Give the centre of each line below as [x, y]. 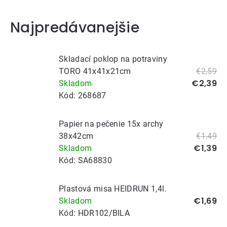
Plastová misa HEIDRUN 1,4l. [113, 188]
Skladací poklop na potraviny [113, 59]
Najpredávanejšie [75, 28]
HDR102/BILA [104, 213]
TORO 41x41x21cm [95, 71]
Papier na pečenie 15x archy [111, 124]
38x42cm [76, 136]
